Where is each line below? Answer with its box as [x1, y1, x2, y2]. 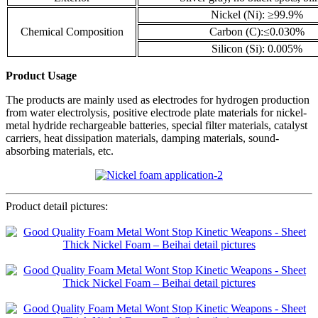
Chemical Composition [20, 26, 124, 38]
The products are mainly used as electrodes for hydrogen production [6, 94, 309, 106]
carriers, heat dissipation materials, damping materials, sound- [6, 132, 279, 145]
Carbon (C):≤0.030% [209, 26, 305, 38]
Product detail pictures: [6, 200, 108, 213]
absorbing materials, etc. [6, 145, 114, 158]
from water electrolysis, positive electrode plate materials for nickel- [6, 106, 307, 119]
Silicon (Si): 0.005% [211, 43, 302, 55]
